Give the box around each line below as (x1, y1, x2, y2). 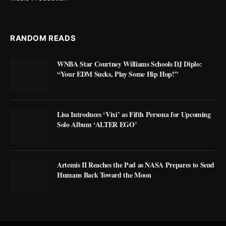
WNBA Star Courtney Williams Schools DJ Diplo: (57, 58, 202, 69)
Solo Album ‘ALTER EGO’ (57, 119, 137, 130)
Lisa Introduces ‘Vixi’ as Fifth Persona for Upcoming (57, 108, 211, 120)
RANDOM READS (10, 33, 76, 43)
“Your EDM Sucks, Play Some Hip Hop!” (57, 68, 178, 79)
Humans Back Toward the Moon (57, 169, 151, 180)
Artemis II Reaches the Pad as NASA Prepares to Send (57, 159, 215, 170)
